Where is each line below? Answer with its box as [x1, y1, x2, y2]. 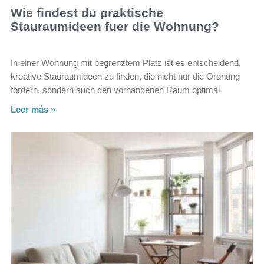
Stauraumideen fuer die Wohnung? [11, 19, 219, 34]
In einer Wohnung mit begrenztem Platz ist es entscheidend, [11, 58, 241, 68]
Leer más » [11, 104, 55, 115]
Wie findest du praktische [11, 6, 163, 20]
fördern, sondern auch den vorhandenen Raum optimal [11, 85, 220, 95]
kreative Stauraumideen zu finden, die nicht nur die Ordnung [11, 71, 240, 82]
